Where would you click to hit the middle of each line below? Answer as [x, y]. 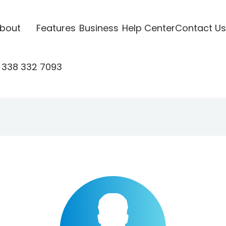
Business [99, 28]
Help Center [148, 28]
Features [56, 28]
